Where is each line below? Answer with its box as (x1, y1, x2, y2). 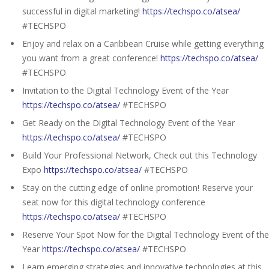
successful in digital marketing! (22, 5, 142, 17)
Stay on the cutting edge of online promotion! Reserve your (22, 181, 253, 193)
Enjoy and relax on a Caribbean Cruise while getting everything (22, 37, 264, 49)
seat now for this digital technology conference (22, 196, 205, 208)
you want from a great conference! (22, 52, 160, 64)
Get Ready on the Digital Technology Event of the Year (22, 116, 235, 128)
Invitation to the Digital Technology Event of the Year (22, 84, 229, 96)
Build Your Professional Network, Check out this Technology (22, 149, 257, 161)
